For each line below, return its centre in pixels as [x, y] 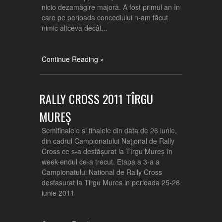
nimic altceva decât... [75, 28]
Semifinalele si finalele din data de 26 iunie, [109, 130]
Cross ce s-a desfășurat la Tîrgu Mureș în [107, 151]
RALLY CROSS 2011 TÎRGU [96, 99]
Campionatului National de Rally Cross [102, 172]
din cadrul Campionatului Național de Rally [108, 141]
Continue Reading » [73, 59]
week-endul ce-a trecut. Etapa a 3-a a [101, 162]
